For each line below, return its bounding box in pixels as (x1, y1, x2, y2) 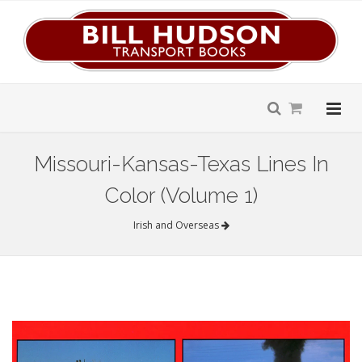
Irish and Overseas (133, 218, 221, 232)
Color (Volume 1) (104, 183, 258, 208)
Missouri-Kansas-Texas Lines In (33, 152, 329, 176)
